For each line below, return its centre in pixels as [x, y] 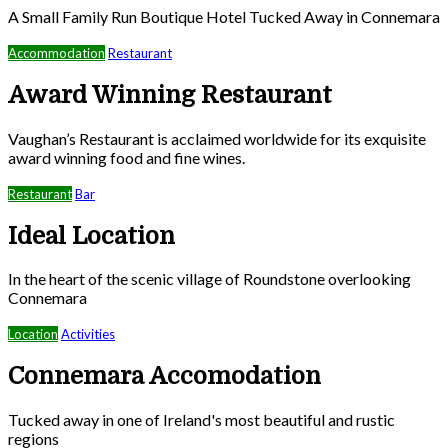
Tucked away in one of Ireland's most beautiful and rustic [201, 420]
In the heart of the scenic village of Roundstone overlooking [209, 279]
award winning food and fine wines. [126, 157]
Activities [88, 334]
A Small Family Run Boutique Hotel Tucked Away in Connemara [224, 16]
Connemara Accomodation [164, 376]
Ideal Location [91, 235]
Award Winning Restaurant [170, 94]
